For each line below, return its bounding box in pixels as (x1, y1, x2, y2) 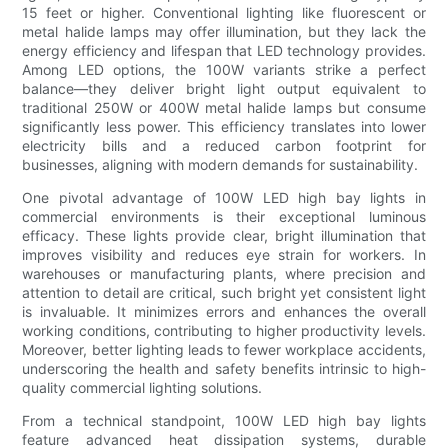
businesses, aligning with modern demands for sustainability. (22, 155, 419, 173)
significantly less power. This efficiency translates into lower (22, 117, 426, 135)
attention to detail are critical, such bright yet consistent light (22, 283, 426, 301)
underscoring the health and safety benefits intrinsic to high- (22, 359, 426, 377)
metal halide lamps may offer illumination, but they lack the (22, 22, 426, 40)
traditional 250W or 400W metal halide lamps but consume (22, 98, 426, 116)
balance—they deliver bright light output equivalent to (22, 79, 426, 97)
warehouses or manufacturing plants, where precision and (22, 264, 426, 282)
